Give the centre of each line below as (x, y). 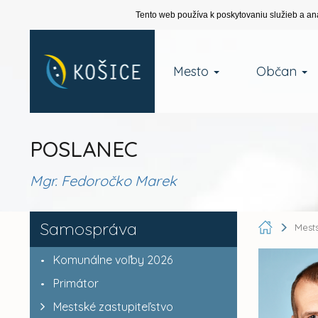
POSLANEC (83, 149)
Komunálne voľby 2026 (113, 260)
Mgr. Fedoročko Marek (103, 181)
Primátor (76, 283)
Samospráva (88, 229)
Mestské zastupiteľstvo (113, 307)
